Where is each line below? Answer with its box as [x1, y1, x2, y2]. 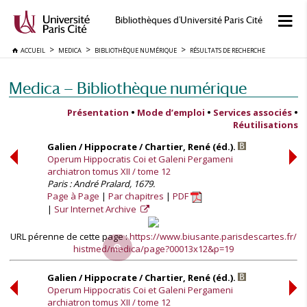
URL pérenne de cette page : [10, 230, 130, 243]
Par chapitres [108, 190, 164, 202]
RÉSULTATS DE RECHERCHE [190, 46, 265, 55]
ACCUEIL [18, 46, 45, 55]
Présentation [67, 106, 129, 119]
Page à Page [47, 190, 99, 202]
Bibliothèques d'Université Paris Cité [114, 15, 262, 25]
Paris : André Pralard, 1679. [47, 177, 155, 190]
